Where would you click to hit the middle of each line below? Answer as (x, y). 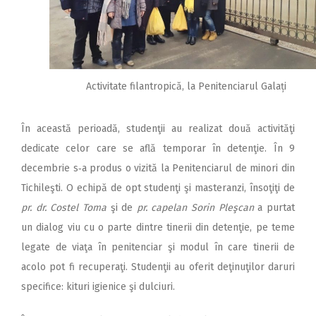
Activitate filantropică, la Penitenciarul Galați (186, 86)
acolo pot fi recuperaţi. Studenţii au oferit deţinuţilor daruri (158, 267)
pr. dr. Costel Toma (64, 208)
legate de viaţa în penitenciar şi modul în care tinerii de (158, 248)
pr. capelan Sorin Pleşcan (195, 208)
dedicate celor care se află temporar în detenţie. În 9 (158, 149)
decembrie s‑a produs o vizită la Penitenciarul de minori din (158, 169)
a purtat (274, 208)
